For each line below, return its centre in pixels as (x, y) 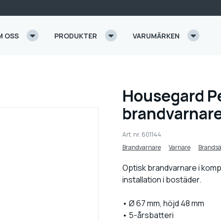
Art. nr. (132, 134)
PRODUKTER (76, 36)
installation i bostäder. (162, 180)
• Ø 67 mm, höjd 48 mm (163, 203)
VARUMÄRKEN (156, 36)
